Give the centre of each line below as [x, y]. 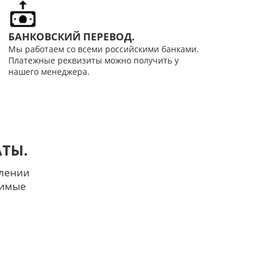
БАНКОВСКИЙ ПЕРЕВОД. [71, 36]
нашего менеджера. [49, 71]
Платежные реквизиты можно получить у [93, 60]
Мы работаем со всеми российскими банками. [103, 49]
